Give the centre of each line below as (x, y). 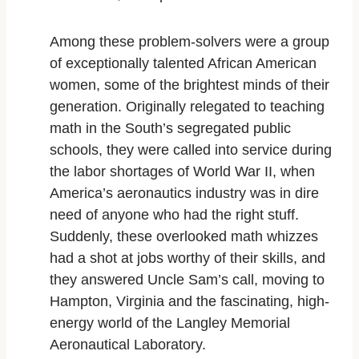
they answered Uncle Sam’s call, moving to (187, 279)
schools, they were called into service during (191, 149)
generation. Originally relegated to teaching (187, 106)
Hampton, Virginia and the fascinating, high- (190, 301)
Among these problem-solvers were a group (190, 41)
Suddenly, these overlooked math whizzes (184, 236)
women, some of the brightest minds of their (190, 85)
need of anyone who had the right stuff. (174, 214)
